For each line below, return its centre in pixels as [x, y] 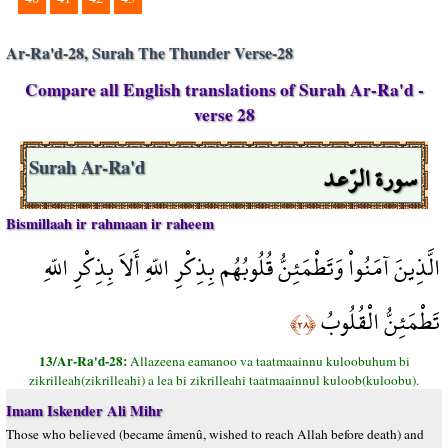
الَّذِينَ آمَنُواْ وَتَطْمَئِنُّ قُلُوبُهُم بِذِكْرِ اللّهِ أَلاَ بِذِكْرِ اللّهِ [242, 267]
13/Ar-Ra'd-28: [84, 361]
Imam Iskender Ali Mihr [84, 410]
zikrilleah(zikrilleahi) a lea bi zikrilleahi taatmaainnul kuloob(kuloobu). [224, 380]
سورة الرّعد [370, 178]
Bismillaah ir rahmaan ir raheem [110, 223]
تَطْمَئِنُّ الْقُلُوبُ [378, 321]
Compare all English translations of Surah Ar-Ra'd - [224, 89]
